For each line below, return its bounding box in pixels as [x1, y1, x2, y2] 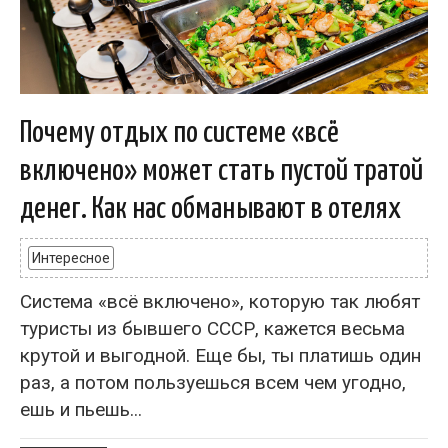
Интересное [32, 250, 110, 266]
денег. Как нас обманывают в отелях [20, 194, 401, 224]
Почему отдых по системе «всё [20, 118, 339, 148]
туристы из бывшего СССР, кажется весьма [20, 317, 405, 340]
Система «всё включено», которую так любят [20, 290, 420, 313]
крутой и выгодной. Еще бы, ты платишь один [20, 344, 421, 367]
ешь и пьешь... [20, 398, 142, 421]
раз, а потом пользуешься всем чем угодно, [20, 371, 406, 394]
